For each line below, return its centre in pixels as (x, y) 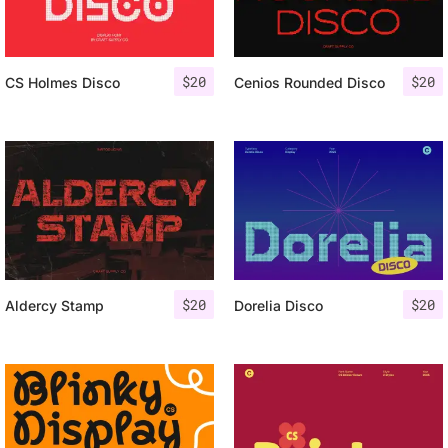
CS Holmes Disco (62, 82)
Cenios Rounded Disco (309, 82)
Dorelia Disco (278, 305)
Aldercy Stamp (54, 305)
